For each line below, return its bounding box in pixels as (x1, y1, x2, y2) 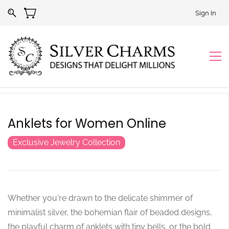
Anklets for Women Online (8, 114, 166, 132)
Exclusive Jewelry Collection (13, 137, 120, 147)
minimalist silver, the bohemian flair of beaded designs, (8, 207, 212, 217)
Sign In (195, 9, 216, 17)
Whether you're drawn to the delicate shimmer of (8, 193, 193, 203)
